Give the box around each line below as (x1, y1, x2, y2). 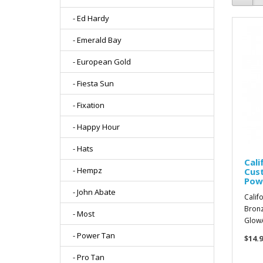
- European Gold (68, 56, 131, 67)
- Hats (68, 143, 93, 154)
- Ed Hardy (68, 13, 109, 23)
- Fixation (68, 100, 104, 110)
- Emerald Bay (68, 35, 122, 45)
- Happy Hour (68, 122, 120, 132)
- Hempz (68, 165, 102, 176)
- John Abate (68, 187, 116, 197)
